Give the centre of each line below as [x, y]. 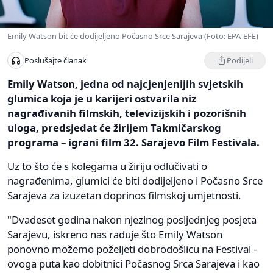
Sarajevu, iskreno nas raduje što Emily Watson [115, 234]
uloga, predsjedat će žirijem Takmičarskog [114, 127]
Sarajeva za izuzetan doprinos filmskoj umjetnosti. [124, 195]
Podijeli [240, 60]
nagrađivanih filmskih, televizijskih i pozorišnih [127, 113]
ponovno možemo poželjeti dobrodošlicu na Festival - [132, 249]
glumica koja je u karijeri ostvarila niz [102, 98]
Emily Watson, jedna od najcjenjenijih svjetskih [125, 83]
